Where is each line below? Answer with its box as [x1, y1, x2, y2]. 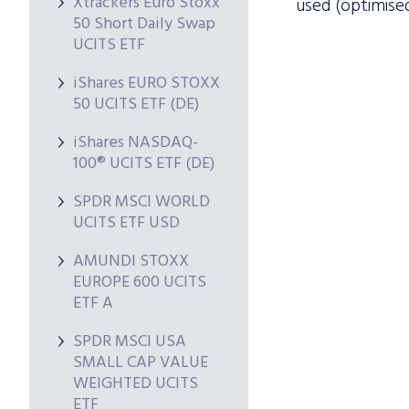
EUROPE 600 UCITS [73, 269, 206, 296]
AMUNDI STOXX [73, 248, 189, 275]
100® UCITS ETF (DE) [73, 151, 215, 177]
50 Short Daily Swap [73, 11, 215, 37]
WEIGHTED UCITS [73, 371, 198, 397]
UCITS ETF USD [73, 210, 180, 236]
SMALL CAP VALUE [73, 350, 208, 376]
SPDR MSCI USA [73, 329, 186, 355]
